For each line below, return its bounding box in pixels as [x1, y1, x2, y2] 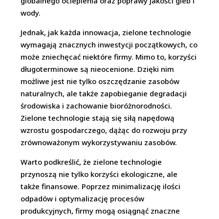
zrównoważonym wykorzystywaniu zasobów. [21, 137, 177, 147]
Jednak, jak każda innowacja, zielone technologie [21, 27, 192, 37]
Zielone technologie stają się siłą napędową [21, 112, 175, 123]
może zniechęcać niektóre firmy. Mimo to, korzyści [21, 51, 197, 62]
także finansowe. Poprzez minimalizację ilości [21, 181, 181, 191]
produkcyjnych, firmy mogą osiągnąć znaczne [21, 205, 180, 216]
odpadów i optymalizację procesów [21, 193, 145, 203]
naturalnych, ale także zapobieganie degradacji [21, 88, 187, 98]
